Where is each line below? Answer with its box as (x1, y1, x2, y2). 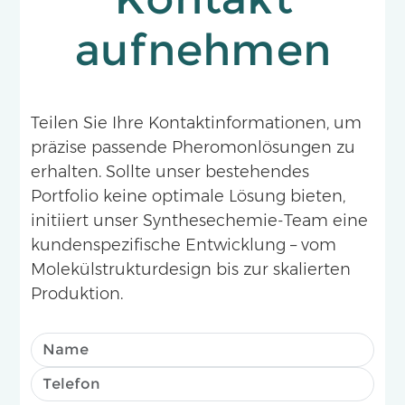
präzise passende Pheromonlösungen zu (31, 137, 355, 156)
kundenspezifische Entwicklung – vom (31, 234, 336, 254)
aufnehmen (74, 23, 331, 76)
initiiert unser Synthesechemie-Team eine (31, 210, 368, 230)
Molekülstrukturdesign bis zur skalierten (31, 259, 351, 278)
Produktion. (31, 283, 123, 303)
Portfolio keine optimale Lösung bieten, (31, 185, 345, 205)
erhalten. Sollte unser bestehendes (31, 161, 309, 181)
